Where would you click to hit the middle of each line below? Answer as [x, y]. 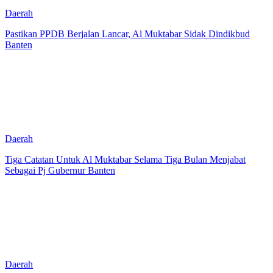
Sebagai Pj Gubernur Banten [60, 170]
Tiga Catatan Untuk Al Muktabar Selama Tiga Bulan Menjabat [125, 159]
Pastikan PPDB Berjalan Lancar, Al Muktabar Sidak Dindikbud [127, 34]
